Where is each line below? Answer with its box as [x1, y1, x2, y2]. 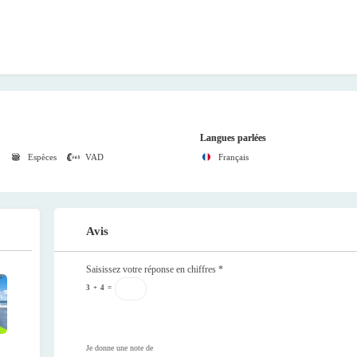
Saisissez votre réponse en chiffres [85, 264, 216, 275]
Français [218, 151, 249, 162]
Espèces [28, 151, 57, 162]
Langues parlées [199, 131, 266, 143]
